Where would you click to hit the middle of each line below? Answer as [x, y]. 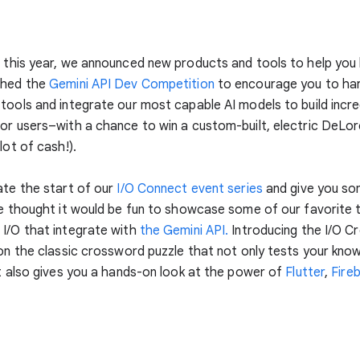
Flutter [305, 273]
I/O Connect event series [190, 189]
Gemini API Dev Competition [132, 85]
